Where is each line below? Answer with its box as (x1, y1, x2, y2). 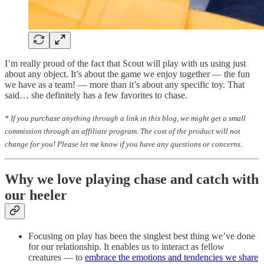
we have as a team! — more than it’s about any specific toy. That (5, 79, 245, 90)
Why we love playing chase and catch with (5, 171, 259, 187)
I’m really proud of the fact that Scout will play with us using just (5, 58, 246, 68)
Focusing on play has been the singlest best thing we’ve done (28, 231, 255, 242)
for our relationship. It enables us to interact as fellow (28, 242, 225, 252)
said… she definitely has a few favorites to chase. (5, 90, 187, 100)
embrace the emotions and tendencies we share (85, 252, 258, 263)
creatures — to (28, 252, 85, 263)
